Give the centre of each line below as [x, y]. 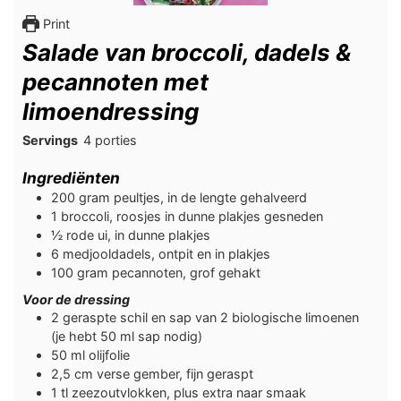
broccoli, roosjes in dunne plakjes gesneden [192, 216]
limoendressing [111, 111]
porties [115, 140]
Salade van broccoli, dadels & [187, 52]
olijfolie [109, 355]
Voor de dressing [76, 300]
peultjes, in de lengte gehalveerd [210, 197]
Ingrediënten [71, 177]
